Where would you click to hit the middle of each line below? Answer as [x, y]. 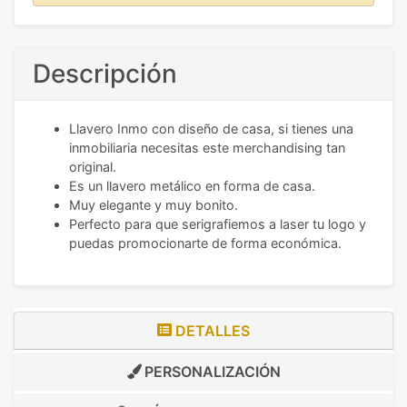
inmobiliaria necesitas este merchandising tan [207, 148]
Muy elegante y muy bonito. [154, 205]
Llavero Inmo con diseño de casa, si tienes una [211, 129]
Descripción [105, 74]
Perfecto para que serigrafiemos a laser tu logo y [218, 224]
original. [93, 167]
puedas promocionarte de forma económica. [205, 243]
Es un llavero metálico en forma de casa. [192, 186]
